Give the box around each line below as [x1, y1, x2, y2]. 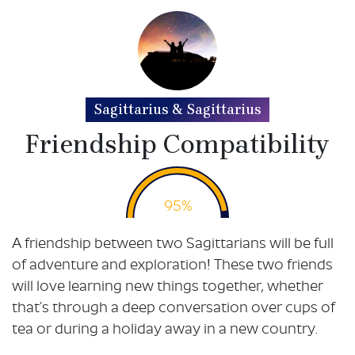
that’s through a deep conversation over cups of [12, 300, 335, 319]
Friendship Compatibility [25, 128, 330, 159]
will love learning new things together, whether [12, 278, 323, 297]
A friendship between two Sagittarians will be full [12, 235, 334, 254]
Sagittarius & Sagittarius [94, 101, 261, 117]
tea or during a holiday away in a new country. [12, 321, 318, 340]
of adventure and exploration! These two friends [12, 257, 333, 276]
